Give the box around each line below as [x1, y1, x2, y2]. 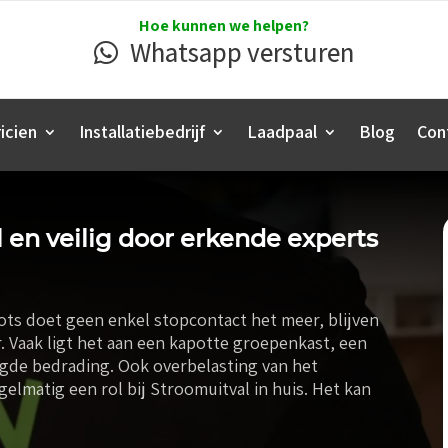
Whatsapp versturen [129, 34, 354, 71]
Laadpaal [247, 120, 317, 144]
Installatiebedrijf [79, 120, 205, 144]
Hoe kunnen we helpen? [139, 15, 309, 36]
